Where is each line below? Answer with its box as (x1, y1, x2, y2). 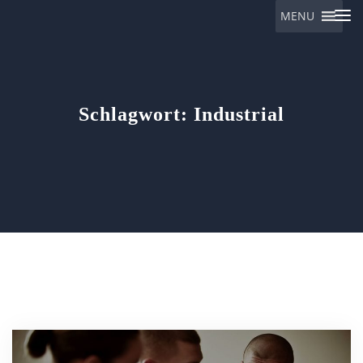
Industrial (194, 104, 284, 125)
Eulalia (12, 39, 111, 76)
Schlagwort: (79, 104, 194, 125)
